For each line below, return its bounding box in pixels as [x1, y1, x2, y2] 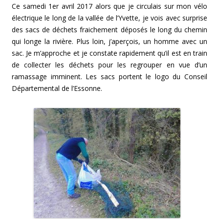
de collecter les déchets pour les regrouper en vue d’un [12, 60, 207, 70]
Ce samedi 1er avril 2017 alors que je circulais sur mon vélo [12, 1, 207, 11]
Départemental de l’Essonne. [12, 84, 102, 93]
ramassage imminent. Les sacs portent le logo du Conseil [12, 72, 207, 82]
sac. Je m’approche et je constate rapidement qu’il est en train [12, 48, 207, 58]
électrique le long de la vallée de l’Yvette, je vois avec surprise [12, 13, 207, 23]
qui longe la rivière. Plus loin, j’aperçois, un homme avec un [12, 37, 207, 46]
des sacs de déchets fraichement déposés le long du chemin [12, 25, 207, 35]
